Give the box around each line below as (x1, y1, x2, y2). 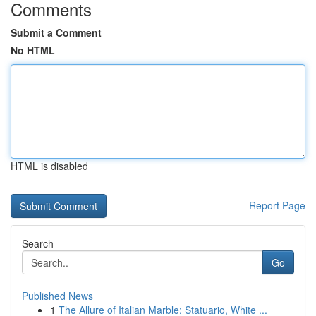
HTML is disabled (11, 159, 88, 173)
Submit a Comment (11, 25, 102, 39)
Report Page (249, 198, 305, 212)
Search (22, 236, 54, 250)
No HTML (11, 43, 55, 57)
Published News (22, 288, 93, 303)
